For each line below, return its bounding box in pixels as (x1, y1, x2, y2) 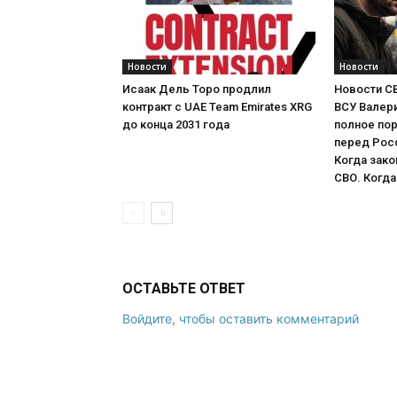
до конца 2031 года (122, 118, 230, 131)
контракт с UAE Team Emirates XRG (122, 100, 312, 113)
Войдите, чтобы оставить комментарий (122, 311, 359, 326)
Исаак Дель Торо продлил (122, 82, 271, 96)
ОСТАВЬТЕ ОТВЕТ (122, 280, 245, 297)
